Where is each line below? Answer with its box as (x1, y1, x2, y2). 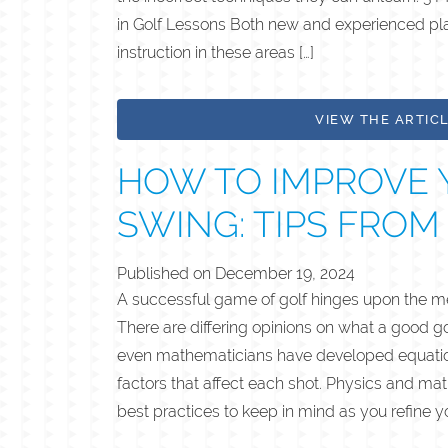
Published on (117, 263, 215, 283)
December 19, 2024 (215, 263, 355, 283)
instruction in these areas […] (117, 42, 314, 62)
